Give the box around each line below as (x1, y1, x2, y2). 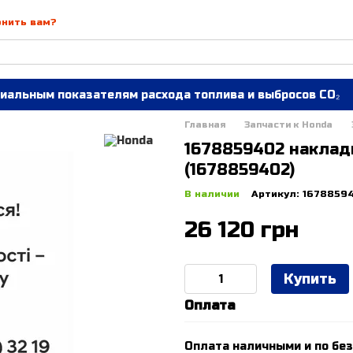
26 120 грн (184, 217, 299, 243)
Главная (184, 120, 225, 130)
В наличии (184, 188, 240, 199)
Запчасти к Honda (244, 120, 333, 130)
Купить (284, 270, 336, 288)
